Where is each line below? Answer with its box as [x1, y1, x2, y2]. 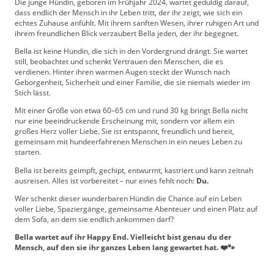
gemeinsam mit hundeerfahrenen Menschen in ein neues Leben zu [15, 136, 242, 147]
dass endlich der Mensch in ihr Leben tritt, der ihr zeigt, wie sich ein [15, 7, 242, 18]
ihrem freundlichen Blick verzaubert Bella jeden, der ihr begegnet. [15, 28, 239, 39]
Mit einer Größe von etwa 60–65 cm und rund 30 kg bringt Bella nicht [15, 105, 248, 116]
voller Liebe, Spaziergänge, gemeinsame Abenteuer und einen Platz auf [15, 203, 257, 214]
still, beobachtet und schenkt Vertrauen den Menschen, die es [15, 56, 223, 67]
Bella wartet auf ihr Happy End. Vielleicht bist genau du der [15, 232, 231, 243]
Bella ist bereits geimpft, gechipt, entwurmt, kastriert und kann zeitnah [15, 165, 253, 176]
